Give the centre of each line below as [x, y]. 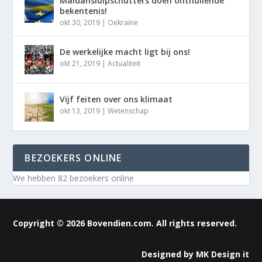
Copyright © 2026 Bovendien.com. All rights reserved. [125, 223]
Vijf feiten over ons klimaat [116, 99]
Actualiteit [124, 64]
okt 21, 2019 [80, 64]
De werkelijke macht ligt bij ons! [125, 52]
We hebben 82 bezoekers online [74, 178]
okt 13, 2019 [80, 111]
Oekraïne [123, 23]
